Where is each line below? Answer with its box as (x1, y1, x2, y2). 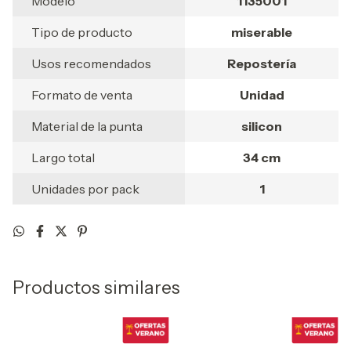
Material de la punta (31, 118, 143, 134)
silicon (241, 118, 282, 134)
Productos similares (13, 276, 180, 299)
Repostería (227, 55, 296, 71)
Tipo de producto (31, 24, 132, 40)
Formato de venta (31, 86, 132, 103)
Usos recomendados (31, 55, 151, 71)
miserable (231, 24, 292, 40)
